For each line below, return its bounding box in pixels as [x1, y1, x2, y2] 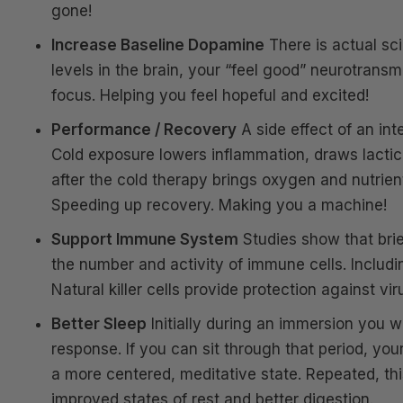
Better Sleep [51, 315, 147, 333]
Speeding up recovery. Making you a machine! [51, 196, 387, 214]
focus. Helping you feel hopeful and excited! [51, 86, 369, 104]
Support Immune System [51, 230, 238, 248]
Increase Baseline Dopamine [51, 36, 264, 54]
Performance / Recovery [51, 121, 237, 139]
